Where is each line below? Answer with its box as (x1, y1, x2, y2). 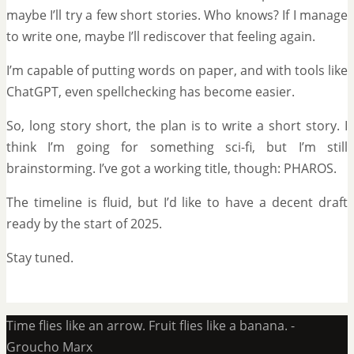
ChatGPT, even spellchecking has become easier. (6, 82, 295, 100)
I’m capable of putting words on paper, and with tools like (6, 61, 348, 79)
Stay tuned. (6, 248, 73, 266)
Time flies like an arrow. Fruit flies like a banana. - (6, 316, 295, 334)
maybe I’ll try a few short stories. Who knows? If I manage (6, 6, 348, 24)
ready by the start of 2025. (6, 214, 162, 232)
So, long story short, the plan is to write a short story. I (6, 116, 348, 134)
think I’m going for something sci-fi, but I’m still (6, 137, 348, 156)
